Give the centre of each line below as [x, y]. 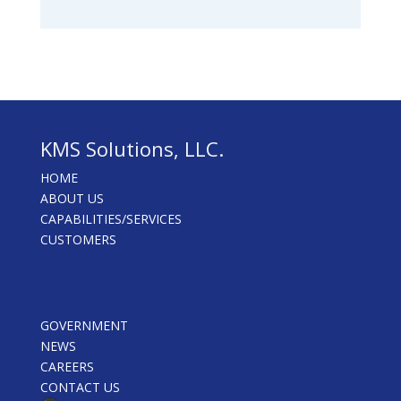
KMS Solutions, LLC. [132, 149]
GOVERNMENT [84, 326]
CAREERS [67, 367]
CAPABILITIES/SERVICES [111, 219]
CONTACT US [80, 388]
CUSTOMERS [78, 240]
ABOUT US [72, 199]
